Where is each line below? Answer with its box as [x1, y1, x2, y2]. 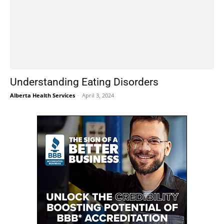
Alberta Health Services [10, 91, 75, 99]
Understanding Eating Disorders [10, 76, 158, 88]
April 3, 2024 [82, 91, 114, 99]
